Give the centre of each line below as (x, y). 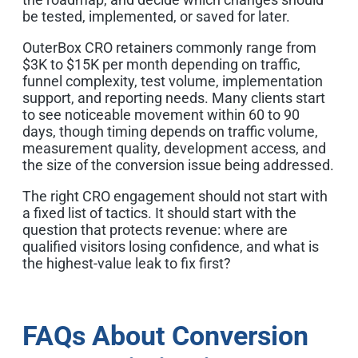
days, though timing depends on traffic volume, (170, 131)
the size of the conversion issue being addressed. (178, 165)
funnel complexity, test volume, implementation (173, 81)
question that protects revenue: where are (155, 229)
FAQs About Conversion (165, 335)
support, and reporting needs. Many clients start (174, 97)
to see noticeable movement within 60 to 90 (161, 114)
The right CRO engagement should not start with (175, 196)
